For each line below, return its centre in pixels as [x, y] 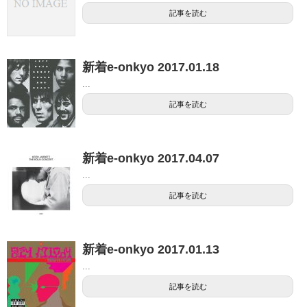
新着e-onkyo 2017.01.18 [151, 67]
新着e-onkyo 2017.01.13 [151, 249]
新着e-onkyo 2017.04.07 [151, 158]
